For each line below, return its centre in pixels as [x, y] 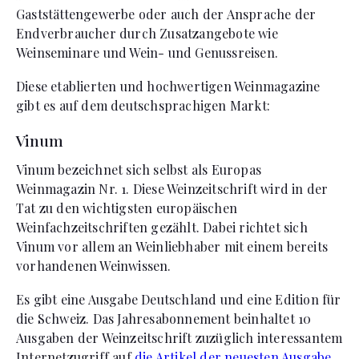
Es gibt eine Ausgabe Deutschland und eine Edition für [179, 299]
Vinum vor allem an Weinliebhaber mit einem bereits [172, 246]
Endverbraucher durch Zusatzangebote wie [147, 33]
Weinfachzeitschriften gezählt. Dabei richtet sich [162, 227]
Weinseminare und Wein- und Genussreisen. [147, 52]
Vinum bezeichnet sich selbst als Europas [139, 169]
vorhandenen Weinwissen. [94, 265]
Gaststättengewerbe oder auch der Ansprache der [166, 14]
